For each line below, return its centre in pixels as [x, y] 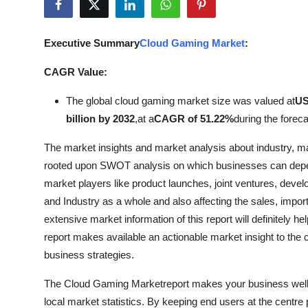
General [30, 286]
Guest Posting [47, 50]
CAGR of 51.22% [194, 119]
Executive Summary [92, 43]
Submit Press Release [66, 16]
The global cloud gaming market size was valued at [180, 101]
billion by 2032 [100, 119]
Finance [30, 185]
